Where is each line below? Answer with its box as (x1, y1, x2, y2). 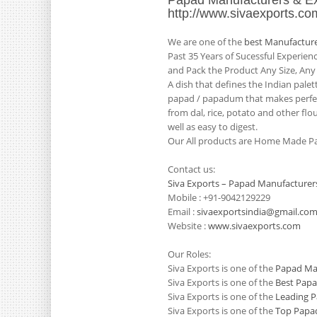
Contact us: (168, 163, 215, 175)
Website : (168, 219, 208, 232)
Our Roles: (168, 248, 211, 260)
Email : (168, 205, 197, 218)
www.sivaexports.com (208, 219, 301, 232)
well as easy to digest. (168, 120, 258, 133)
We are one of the (168, 35, 244, 48)
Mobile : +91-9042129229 (168, 191, 270, 204)
